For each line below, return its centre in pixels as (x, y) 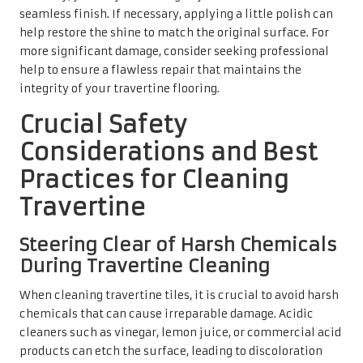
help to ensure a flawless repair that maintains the (160, 70)
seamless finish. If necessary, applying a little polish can (176, 14)
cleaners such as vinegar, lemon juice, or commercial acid (180, 332)
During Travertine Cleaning (145, 265)
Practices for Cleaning (154, 179)
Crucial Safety (103, 124)
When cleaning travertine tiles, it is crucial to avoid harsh (179, 295)
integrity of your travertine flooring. (120, 88)
